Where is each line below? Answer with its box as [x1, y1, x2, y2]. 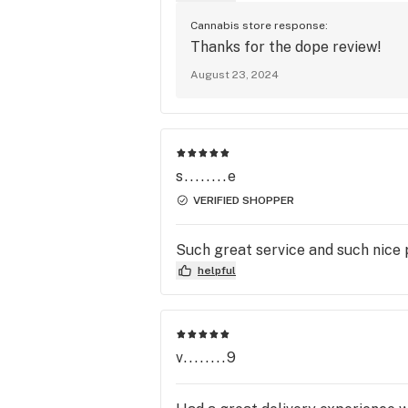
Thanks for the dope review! [190, 37, 382, 56]
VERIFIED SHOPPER [193, 193, 294, 207]
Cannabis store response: [190, 18, 328, 32]
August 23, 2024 [190, 67, 279, 81]
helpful [198, 263, 236, 277]
